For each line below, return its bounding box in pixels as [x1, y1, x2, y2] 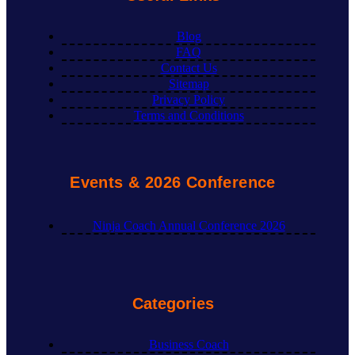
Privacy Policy [152, 92, 225, 106]
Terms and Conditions [133, 108, 244, 122]
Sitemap [168, 76, 209, 90]
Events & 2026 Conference [70, 173, 276, 191]
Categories [132, 295, 214, 313]
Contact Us [160, 60, 217, 74]
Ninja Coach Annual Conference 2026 [92, 218, 285, 232]
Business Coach [148, 338, 229, 352]
